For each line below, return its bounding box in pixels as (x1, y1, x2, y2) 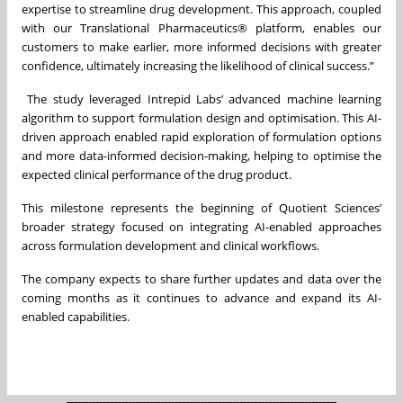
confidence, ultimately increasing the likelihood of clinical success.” (22, 57, 374, 74)
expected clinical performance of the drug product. (22, 166, 291, 183)
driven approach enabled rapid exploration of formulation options (22, 128, 381, 145)
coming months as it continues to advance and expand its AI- (22, 289, 381, 306)
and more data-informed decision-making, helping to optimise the (22, 147, 381, 164)
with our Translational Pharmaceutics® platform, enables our (22, 19, 381, 36)
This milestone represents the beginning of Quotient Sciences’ (22, 199, 381, 216)
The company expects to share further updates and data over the (22, 270, 381, 287)
